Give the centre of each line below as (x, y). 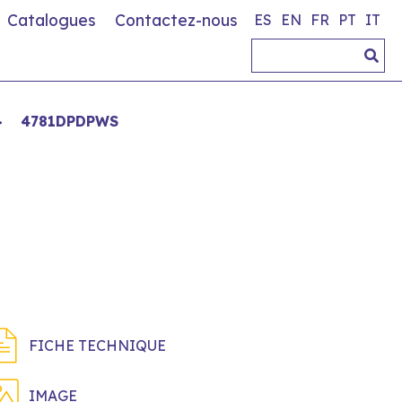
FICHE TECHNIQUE (97, 345)
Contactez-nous (176, 20)
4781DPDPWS (70, 121)
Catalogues (52, 20)
